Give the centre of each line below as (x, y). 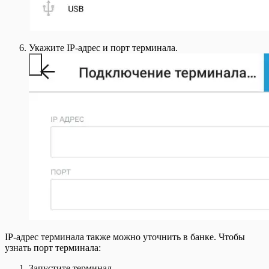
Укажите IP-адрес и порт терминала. (103, 48)
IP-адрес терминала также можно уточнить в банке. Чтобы (125, 237)
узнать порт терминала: (53, 248)
